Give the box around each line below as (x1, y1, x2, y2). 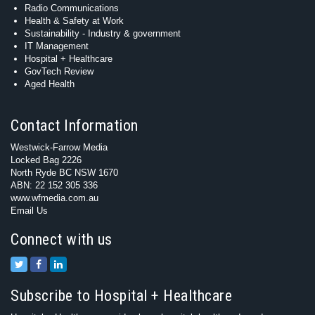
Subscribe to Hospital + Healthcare (11, 286, 232, 304)
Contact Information (11, 116, 139, 134)
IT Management (25, 40, 89, 51)
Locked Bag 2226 (11, 154, 82, 165)
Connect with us (11, 230, 112, 248)
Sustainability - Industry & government (25, 27, 181, 39)
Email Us (11, 205, 48, 216)
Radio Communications (25, 2, 119, 13)
